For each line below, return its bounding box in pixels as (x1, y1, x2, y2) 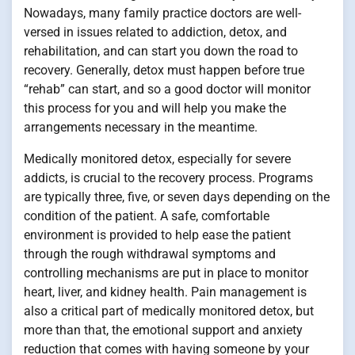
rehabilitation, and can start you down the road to (24, 44, 298, 59)
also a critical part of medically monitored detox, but (24, 303, 314, 319)
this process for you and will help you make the (24, 101, 286, 116)
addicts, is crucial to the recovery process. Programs (24, 170, 313, 186)
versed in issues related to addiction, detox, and (24, 25, 287, 40)
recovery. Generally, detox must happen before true (24, 63, 304, 78)
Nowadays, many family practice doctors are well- (24, 6, 301, 21)
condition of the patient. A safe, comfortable (24, 208, 269, 224)
